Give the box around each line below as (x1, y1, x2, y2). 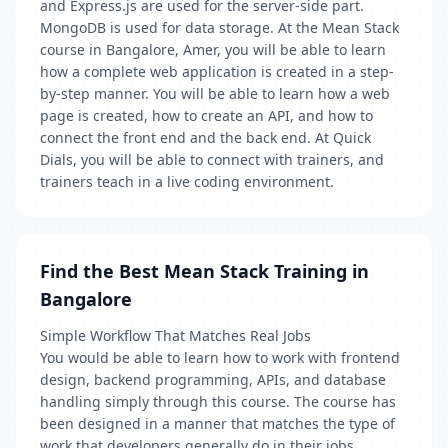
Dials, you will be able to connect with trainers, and (40, 150, 384, 169)
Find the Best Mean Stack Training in (40, 259, 369, 283)
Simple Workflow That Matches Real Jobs (40, 326, 311, 345)
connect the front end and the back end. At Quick (40, 128, 371, 147)
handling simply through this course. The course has (40, 392, 396, 411)
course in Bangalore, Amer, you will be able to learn (40, 40, 386, 59)
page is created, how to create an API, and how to (40, 106, 373, 125)
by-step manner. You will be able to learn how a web (40, 84, 390, 103)
